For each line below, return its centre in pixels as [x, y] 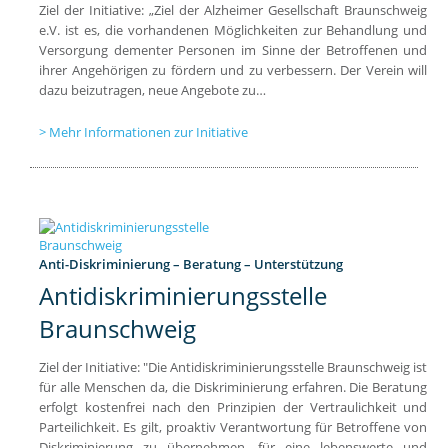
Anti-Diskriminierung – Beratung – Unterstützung [191, 263]
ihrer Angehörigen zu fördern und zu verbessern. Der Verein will [233, 69]
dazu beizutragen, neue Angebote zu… [153, 89]
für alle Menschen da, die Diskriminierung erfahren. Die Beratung [233, 387]
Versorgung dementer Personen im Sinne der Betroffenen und [233, 49]
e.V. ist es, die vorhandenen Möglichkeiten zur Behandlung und [233, 29]
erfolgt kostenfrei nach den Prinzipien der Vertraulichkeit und [233, 407]
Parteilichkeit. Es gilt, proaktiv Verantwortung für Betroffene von [233, 427]
